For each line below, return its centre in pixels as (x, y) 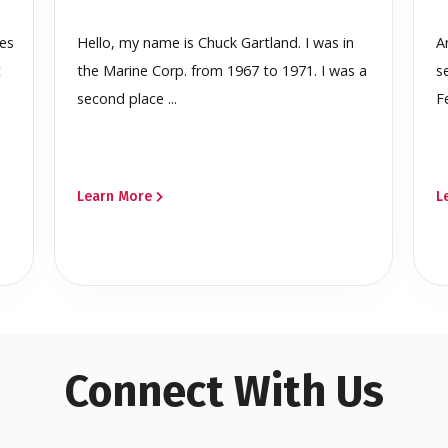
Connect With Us (224, 392)
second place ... (126, 99)
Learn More (114, 197)
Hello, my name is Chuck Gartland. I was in (215, 43)
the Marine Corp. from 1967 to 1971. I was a (221, 71)
